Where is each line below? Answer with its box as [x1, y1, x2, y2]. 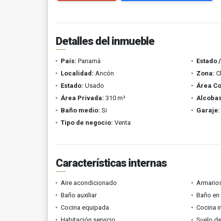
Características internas [56, 157, 167, 169]
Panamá [76, 57, 101, 65]
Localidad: [61, 70, 94, 77]
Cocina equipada [61, 204, 109, 211]
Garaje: [196, 107, 220, 114]
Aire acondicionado [61, 179, 117, 186]
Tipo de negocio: [61, 119, 113, 126]
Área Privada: [61, 94, 104, 102]
